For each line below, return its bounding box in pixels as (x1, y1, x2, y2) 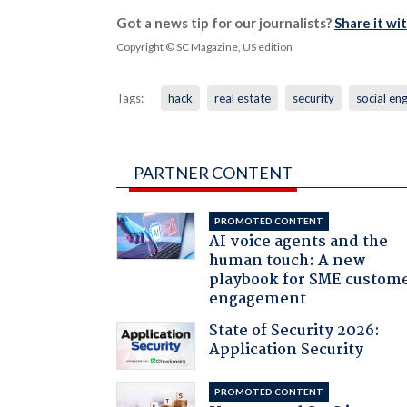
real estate (213, 90, 271, 105)
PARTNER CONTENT (133, 162, 293, 183)
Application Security (209, 337, 364, 362)
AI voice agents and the (209, 229, 389, 254)
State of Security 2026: (209, 318, 381, 343)
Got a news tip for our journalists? (115, 14, 334, 31)
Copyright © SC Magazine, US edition (115, 39, 293, 54)
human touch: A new (209, 248, 367, 273)
